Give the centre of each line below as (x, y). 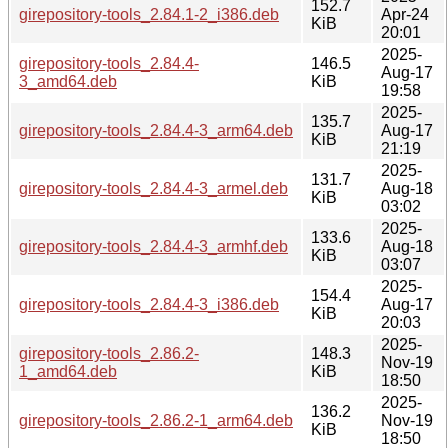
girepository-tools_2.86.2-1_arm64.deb (156, 420)
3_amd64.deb (68, 81)
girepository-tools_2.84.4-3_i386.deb (149, 304)
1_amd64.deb (68, 371)
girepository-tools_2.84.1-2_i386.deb (149, 14)
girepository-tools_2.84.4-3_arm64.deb (156, 130)
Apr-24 (405, 14)
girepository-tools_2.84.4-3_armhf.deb (153, 246)
